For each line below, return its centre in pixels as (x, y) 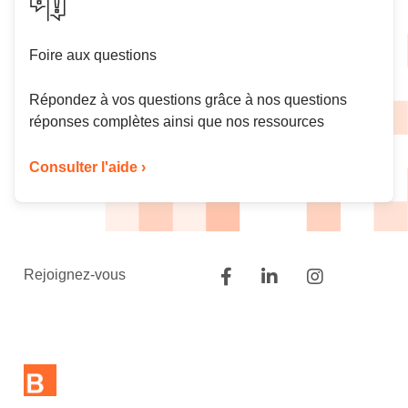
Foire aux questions (93, 55)
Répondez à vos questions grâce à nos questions (188, 99)
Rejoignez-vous (75, 274)
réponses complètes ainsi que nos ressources (177, 121)
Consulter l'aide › (87, 167)
